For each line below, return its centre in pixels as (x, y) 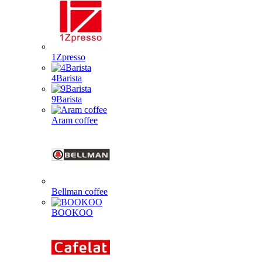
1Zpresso (68, 57)
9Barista (67, 99)
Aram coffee (75, 120)
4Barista (67, 78)
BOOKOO (72, 213)
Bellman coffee (80, 192)
